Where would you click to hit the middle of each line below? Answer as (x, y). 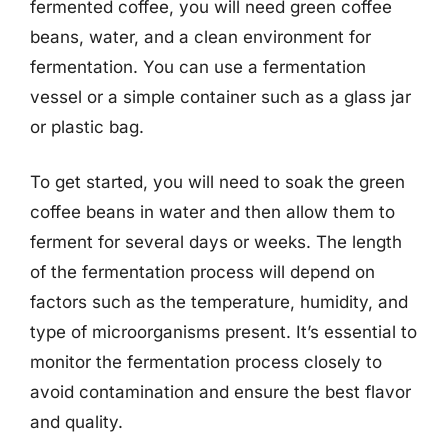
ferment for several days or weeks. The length (216, 242)
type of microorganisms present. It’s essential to (223, 332)
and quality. (76, 422)
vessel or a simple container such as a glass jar (220, 96)
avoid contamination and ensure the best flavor (220, 392)
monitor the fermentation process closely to (206, 362)
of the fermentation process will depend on (202, 272)
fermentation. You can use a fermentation (198, 66)
